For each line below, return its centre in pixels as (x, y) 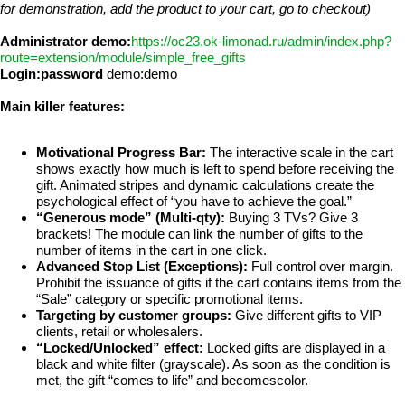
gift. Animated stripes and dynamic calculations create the (205, 185)
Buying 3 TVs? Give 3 (292, 218)
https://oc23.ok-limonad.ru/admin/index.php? (261, 41)
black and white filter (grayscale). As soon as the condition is (213, 364)
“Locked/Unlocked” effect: (120, 348)
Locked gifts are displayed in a (294, 348)
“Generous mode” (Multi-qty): (131, 218)
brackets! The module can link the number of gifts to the (199, 234)
